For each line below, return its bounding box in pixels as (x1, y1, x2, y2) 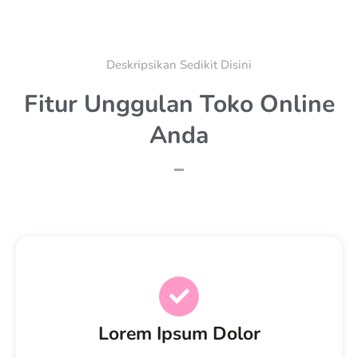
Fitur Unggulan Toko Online (23, 88, 335, 121)
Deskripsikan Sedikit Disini (106, 57, 252, 74)
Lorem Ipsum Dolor (97, 320, 261, 346)
